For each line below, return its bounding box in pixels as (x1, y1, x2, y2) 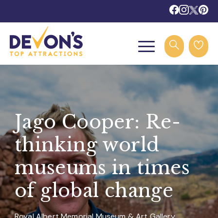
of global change (15, 179, 174, 202)
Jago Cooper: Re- (15, 110, 181, 133)
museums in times (15, 156, 190, 179)
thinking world (15, 133, 160, 156)
